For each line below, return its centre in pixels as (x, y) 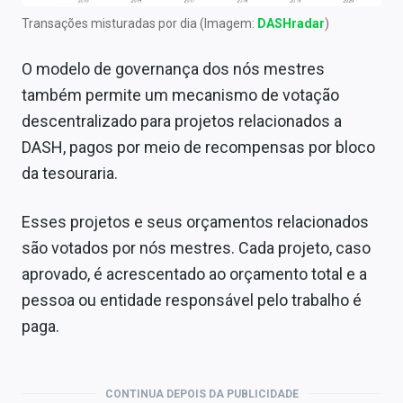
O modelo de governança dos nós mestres (173, 68)
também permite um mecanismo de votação (180, 94)
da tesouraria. (70, 173)
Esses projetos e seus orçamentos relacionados (195, 221)
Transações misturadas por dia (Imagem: (139, 23)
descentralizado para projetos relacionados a (182, 121)
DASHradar (291, 23)
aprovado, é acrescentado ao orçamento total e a (194, 273)
